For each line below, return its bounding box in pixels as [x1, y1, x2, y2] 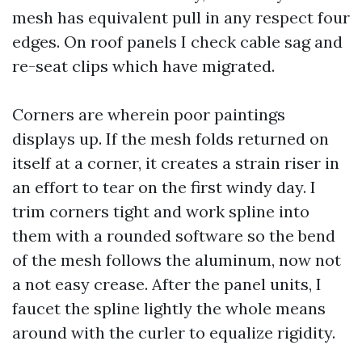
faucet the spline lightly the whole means [12, 298, 326, 318]
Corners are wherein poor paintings [12, 104, 285, 124]
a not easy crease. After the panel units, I [12, 274, 322, 294]
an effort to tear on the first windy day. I [12, 177, 316, 197]
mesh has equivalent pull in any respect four [12, 7, 350, 27]
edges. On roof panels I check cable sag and [12, 32, 343, 52]
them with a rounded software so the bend [12, 225, 335, 246]
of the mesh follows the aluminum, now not [12, 250, 341, 270]
